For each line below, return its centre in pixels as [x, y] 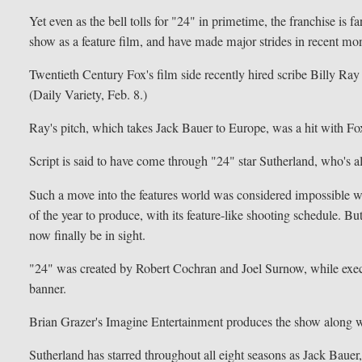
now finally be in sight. [88, 235]
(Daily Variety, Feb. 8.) [88, 95]
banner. [48, 288]
